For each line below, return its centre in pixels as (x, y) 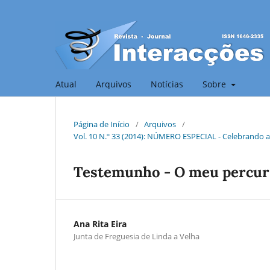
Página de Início (102, 124)
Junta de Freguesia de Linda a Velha (137, 236)
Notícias (167, 84)
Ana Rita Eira (100, 224)
